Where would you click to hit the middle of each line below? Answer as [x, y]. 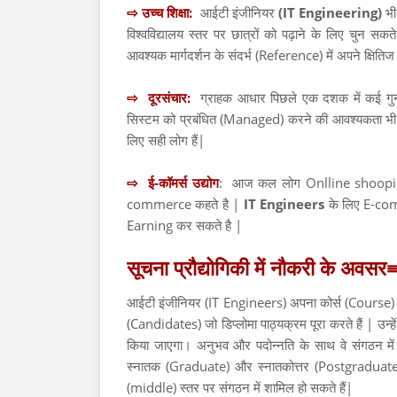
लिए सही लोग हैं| [166, 140]
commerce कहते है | [185, 204]
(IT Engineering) [332, 12]
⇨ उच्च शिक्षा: [162, 12]
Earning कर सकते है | [184, 225]
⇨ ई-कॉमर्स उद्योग [173, 183]
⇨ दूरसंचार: [159, 97]
